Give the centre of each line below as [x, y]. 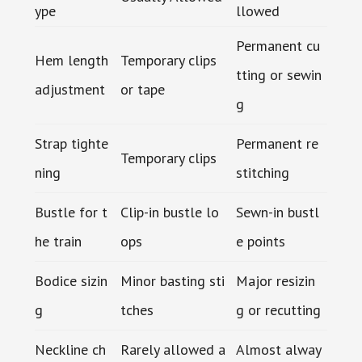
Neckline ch [70, 349]
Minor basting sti [172, 280]
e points [260, 241]
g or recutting [278, 309]
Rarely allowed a [173, 349]
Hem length [71, 60]
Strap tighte [71, 143]
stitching [262, 172]
